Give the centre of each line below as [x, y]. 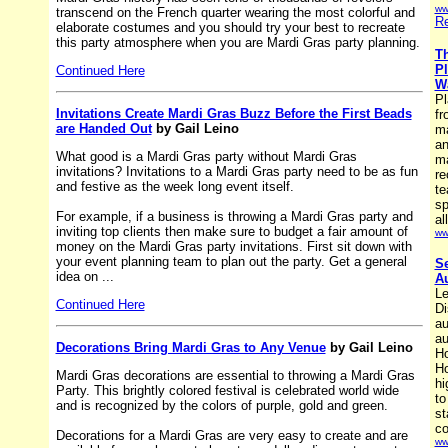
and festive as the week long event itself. [174, 186]
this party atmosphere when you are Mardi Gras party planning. [237, 42]
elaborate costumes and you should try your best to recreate [230, 27]
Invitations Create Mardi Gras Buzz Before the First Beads [233, 113]
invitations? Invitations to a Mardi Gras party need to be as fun [236, 171]
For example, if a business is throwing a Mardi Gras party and [234, 216]
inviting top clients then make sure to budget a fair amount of [231, 231]
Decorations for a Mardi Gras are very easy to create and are [231, 435]
